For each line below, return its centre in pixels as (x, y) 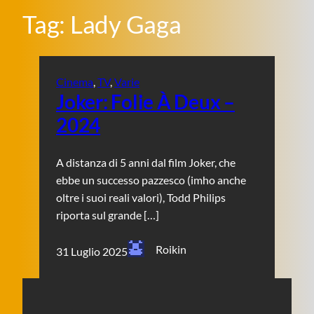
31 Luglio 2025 (92, 251)
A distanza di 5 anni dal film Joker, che (146, 163)
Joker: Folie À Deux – (145, 102)
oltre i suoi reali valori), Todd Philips (141, 198)
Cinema (75, 82)
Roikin (171, 250)
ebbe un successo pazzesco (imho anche (151, 180)
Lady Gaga (125, 25)
